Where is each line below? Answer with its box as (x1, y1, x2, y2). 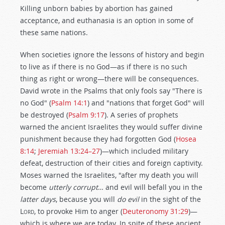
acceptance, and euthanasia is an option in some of (20, 16, 193, 25)
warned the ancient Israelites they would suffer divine (20, 122, 202, 132)
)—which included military (100, 146, 188, 156)
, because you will (56, 194, 117, 204)
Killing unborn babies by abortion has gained (20, 4, 173, 13)
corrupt (73, 182, 98, 192)
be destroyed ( (20, 110, 68, 120)
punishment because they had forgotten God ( (20, 134, 176, 144)
